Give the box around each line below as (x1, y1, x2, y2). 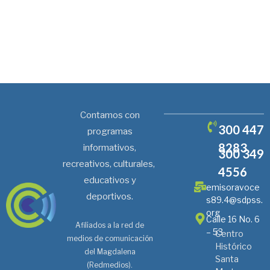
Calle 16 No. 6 (206, 214, 260, 225)
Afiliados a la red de (75, 221, 145, 230)
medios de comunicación (66, 234, 153, 243)
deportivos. (86, 191, 134, 202)
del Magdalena (84, 247, 136, 257)
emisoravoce (206, 182, 260, 193)
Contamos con (80, 110, 140, 121)
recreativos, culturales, (63, 159, 157, 170)
